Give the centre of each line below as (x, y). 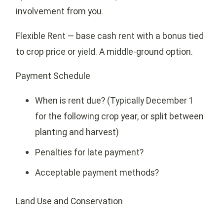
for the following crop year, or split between (119, 116)
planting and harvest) (77, 132)
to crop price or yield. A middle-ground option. (104, 51)
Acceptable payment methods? (97, 172)
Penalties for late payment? (89, 152)
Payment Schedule (53, 76)
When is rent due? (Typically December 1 (114, 101)
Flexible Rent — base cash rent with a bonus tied (110, 36)
